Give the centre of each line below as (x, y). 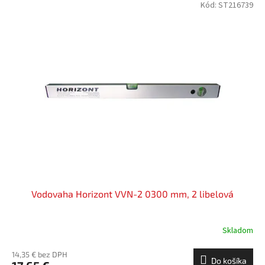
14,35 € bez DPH (40, 254)
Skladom (238, 231)
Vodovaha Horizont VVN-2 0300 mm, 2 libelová (132, 193)
